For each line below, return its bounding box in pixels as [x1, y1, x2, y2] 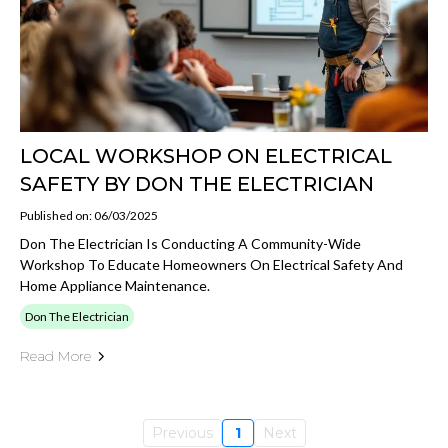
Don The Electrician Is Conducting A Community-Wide [20, 235, 361, 252]
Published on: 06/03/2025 [20, 208, 158, 223]
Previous [151, 424, 213, 442]
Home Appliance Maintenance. [20, 277, 210, 294]
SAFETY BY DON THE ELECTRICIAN [20, 172, 374, 196]
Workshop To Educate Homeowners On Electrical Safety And [20, 256, 403, 273]
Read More [20, 347, 91, 365]
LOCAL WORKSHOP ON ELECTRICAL [20, 144, 392, 168]
